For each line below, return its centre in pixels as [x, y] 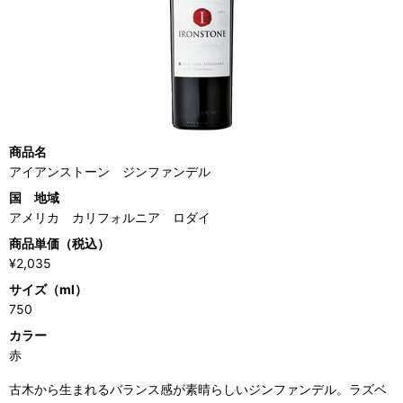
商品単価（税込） [59, 243]
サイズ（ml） [48, 289]
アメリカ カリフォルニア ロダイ [110, 217]
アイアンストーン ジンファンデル [110, 171]
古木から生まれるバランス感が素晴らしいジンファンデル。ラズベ [198, 389]
